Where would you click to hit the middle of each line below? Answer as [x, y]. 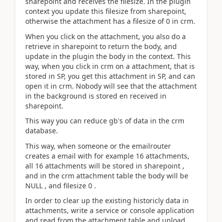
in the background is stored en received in [96, 96]
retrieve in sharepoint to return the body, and [101, 46]
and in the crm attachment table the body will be [107, 175]
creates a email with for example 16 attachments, [107, 156]
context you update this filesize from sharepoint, [106, 11]
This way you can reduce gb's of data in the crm [105, 121]
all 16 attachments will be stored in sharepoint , [105, 166]
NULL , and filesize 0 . [61, 185]
